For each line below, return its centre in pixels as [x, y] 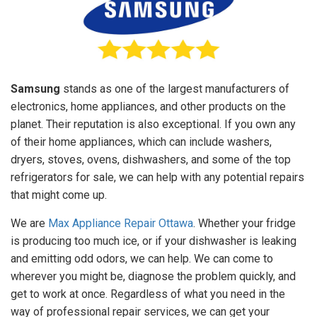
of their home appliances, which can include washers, [141, 142]
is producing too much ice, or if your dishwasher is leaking [154, 241]
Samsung [35, 88]
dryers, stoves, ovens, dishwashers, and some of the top [151, 159]
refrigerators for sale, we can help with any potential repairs [157, 177]
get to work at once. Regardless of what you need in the [148, 294]
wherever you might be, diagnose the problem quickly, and [153, 276]
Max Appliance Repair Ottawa [121, 223]
